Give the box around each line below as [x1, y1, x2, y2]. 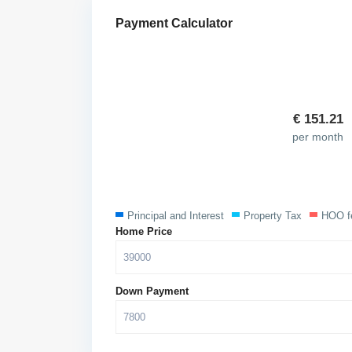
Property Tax [244, 210, 302, 222]
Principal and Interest [127, 210, 224, 222]
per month [292, 130, 343, 143]
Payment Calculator [115, 16, 233, 30]
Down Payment [115, 285, 189, 297]
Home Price [115, 225, 172, 237]
